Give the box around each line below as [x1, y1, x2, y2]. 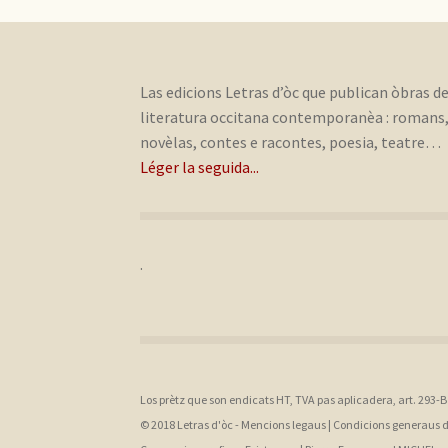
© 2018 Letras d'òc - [140, 417, 242, 433]
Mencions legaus [241, 417, 327, 433]
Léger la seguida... [140, 157, 260, 178]
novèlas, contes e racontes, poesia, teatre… [140, 132, 442, 153]
